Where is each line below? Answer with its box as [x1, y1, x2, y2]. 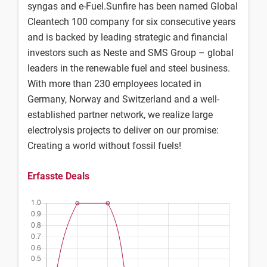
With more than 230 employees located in [27, 78, 201, 89]
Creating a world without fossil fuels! [27, 140, 181, 151]
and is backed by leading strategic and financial [27, 32, 228, 43]
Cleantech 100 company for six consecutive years [27, 16, 235, 27]
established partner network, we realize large [27, 109, 213, 120]
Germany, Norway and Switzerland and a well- [27, 94, 219, 105]
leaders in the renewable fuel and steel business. [27, 63, 230, 74]
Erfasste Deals [27, 170, 89, 182]
